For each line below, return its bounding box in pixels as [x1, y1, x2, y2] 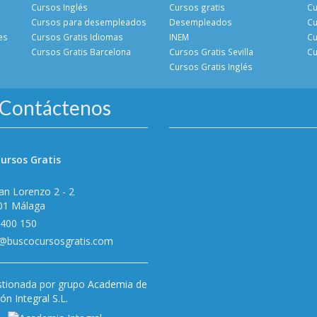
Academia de [87, 277, 147, 291]
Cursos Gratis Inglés [169, 60, 253, 72]
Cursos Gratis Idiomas [31, 30, 123, 42]
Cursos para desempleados [31, 16, 146, 28]
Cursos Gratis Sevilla [169, 45, 253, 57]
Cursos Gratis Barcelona [31, 45, 131, 57]
